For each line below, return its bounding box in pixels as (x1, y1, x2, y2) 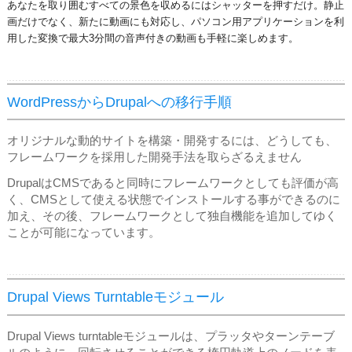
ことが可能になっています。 (7, 226, 160, 240)
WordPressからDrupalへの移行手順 (7, 93, 232, 110)
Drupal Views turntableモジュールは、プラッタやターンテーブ (7, 329, 335, 343)
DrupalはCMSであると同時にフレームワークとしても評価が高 (7, 177, 339, 190)
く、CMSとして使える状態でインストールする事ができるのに (7, 193, 340, 207)
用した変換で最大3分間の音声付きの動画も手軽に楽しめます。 (7, 31, 299, 44)
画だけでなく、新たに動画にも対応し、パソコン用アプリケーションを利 (7, 15, 344, 27)
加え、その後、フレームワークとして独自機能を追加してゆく (7, 210, 337, 223)
